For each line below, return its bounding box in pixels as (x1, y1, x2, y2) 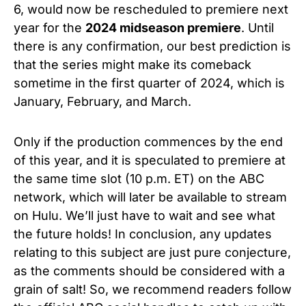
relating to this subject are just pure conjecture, (14, 245, 291, 260)
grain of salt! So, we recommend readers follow (14, 281, 292, 296)
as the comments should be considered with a (14, 263, 285, 278)
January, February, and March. (14, 94, 191, 109)
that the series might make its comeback (14, 57, 251, 72)
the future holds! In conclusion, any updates (14, 226, 272, 241)
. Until (241, 20, 274, 35)
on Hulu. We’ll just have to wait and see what (14, 208, 275, 223)
